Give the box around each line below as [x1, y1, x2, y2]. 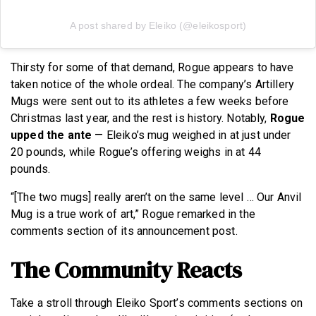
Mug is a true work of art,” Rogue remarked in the [11, 207, 255, 221]
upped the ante [11, 128, 92, 142]
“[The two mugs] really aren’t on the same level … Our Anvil [11, 190, 302, 204]
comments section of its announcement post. [11, 224, 241, 238]
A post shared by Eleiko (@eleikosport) [69, 19, 247, 31]
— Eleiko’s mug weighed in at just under [92, 128, 291, 142]
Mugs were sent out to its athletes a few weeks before [11, 94, 289, 108]
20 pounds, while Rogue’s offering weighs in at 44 [11, 145, 261, 159]
